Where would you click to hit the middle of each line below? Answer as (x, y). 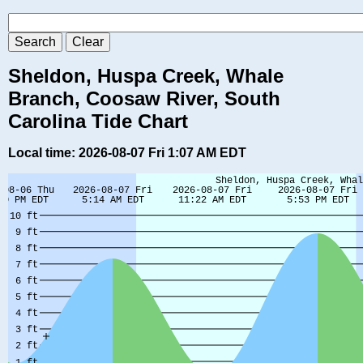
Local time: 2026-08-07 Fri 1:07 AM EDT (127, 153)
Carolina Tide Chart (98, 122)
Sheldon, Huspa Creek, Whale (146, 76)
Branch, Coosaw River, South (144, 99)
